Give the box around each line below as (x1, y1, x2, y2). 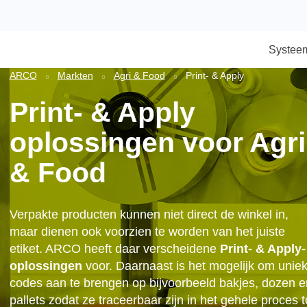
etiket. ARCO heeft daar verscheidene (10, 269, 245, 284)
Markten (63, 78, 103, 90)
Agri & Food (125, 78, 184, 90)
